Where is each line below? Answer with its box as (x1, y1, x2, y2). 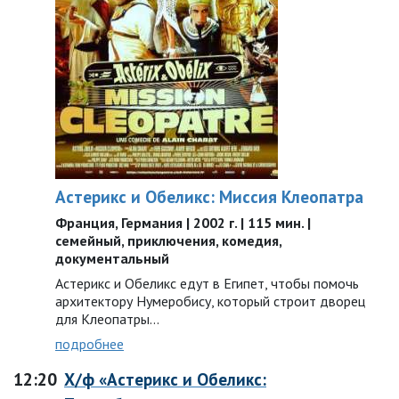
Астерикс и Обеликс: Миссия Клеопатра (55, 185, 363, 208)
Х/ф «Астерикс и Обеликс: (64, 368, 266, 390)
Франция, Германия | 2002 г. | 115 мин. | (55, 214, 311, 232)
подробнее (55, 335, 124, 353)
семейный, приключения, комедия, (55, 232, 281, 249)
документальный (55, 249, 169, 267)
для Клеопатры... (55, 310, 159, 328)
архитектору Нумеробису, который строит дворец (55, 292, 365, 310)
